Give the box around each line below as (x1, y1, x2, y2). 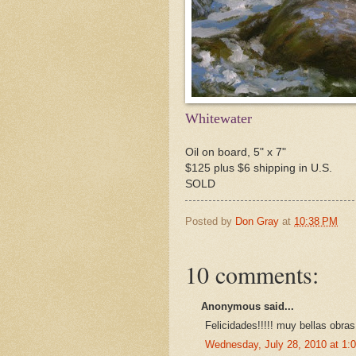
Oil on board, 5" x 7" (185, 145, 286, 158)
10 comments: (185, 258, 319, 291)
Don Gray (235, 215, 279, 227)
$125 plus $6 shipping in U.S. (185, 161, 332, 174)
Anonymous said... (201, 300, 294, 313)
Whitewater (185, 110, 252, 126)
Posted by (185, 215, 235, 227)
